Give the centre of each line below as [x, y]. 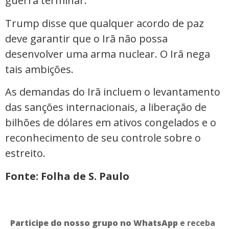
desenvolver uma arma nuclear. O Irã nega [108, 54]
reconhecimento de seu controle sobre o [103, 138]
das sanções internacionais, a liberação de [106, 107]
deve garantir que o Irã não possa [86, 38]
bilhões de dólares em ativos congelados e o [111, 123]
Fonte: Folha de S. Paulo [67, 176]
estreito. [25, 153]
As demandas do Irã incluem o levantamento [113, 92]
